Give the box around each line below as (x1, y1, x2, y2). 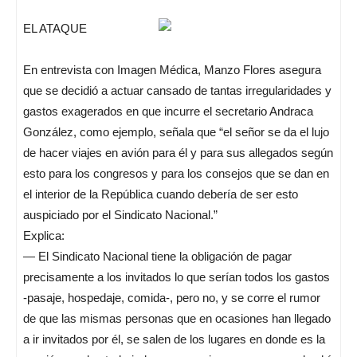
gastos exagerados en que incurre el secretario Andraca (23, 104, 313, 118)
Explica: (23, 229, 65, 242)
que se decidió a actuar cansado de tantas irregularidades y (23, 84, 331, 97)
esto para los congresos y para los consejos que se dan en (23, 167, 329, 180)
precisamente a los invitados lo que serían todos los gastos (23, 270, 330, 284)
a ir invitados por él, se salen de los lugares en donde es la (23, 332, 325, 346)
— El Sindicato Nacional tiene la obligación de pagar (23, 249, 292, 263)
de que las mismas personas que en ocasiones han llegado (23, 312, 331, 325)
